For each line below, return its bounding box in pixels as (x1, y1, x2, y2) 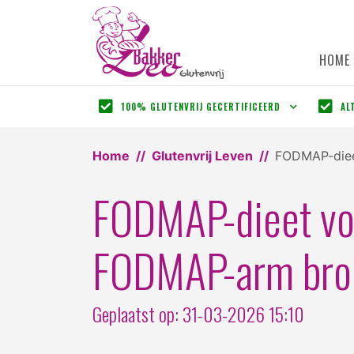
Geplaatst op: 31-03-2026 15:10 (92, 299, 304, 328)
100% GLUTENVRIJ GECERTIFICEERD (121, 100, 281, 113)
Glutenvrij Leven (152, 147, 253, 164)
